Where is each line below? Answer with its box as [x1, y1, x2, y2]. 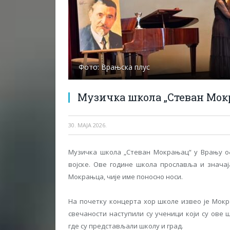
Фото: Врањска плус [79, 62, 150, 72]
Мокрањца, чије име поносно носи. [68, 172, 183, 181]
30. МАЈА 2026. [68, 121, 107, 129]
